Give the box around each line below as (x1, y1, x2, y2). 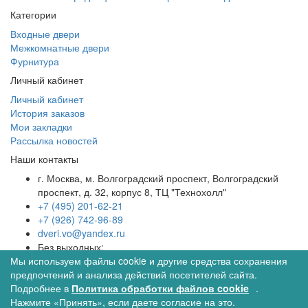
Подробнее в (10, 281, 71, 295)
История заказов (10, 106, 85, 120)
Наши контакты (10, 152, 78, 166)
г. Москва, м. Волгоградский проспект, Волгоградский (38, 171, 278, 185)
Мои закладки (10, 120, 72, 133)
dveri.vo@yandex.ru (38, 226, 125, 240)
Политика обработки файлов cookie (71, 281, 249, 295)
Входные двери (10, 27, 80, 41)
